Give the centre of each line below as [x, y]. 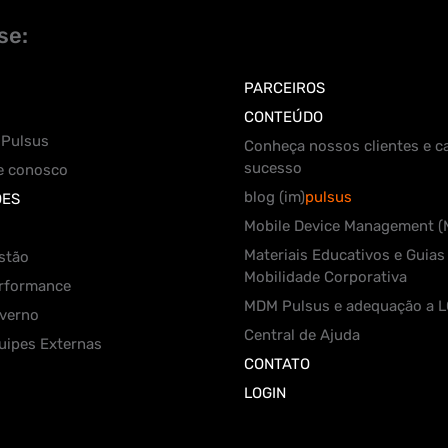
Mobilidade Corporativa [325, 277]
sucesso [273, 168]
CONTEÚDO [283, 117]
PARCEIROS [284, 88]
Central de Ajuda [302, 335]
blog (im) [274, 197]
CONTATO [277, 364]
